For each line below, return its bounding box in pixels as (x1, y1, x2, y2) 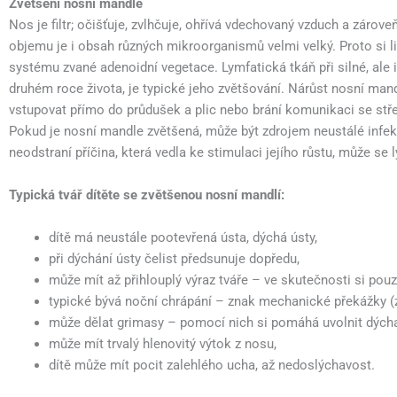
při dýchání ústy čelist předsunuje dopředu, (49, 251, 300, 267)
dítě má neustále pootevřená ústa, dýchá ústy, (49, 230, 317, 245)
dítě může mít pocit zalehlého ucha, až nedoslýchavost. (49, 357, 375, 373)
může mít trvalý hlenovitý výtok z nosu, (49, 336, 276, 352)
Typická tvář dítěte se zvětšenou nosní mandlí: (9, 187, 284, 203)
